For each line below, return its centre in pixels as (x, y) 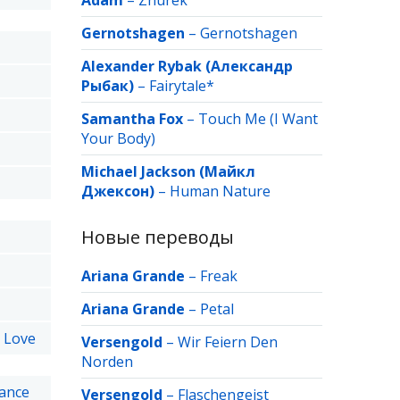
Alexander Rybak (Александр (187, 66)
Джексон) (118, 191)
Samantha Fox (132, 119)
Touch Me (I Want (258, 119)
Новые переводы (158, 237)
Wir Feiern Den (228, 342)
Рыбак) (108, 86)
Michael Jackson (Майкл (168, 171)
